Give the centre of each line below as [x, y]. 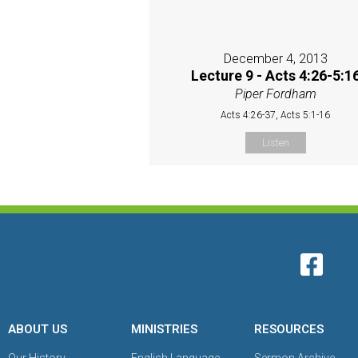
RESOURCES [289, 330]
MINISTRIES [165, 330]
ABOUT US [38, 330]
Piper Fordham [275, 94]
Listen [275, 143]
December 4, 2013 [275, 59]
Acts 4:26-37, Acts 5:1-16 [276, 115]
